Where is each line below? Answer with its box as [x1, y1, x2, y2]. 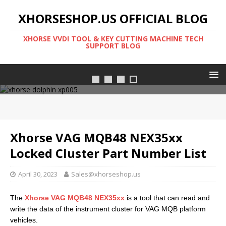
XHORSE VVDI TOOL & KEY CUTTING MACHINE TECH [23, 34, 203, 43]
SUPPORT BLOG [86, 41, 140, 50]
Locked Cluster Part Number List [10, 145, 206, 161]
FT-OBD [99, 57, 127, 67]
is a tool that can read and [125, 194, 210, 202]
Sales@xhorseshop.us [71, 169, 141, 179]
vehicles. [10, 216, 38, 224]
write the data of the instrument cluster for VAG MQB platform [10, 205, 206, 213]
